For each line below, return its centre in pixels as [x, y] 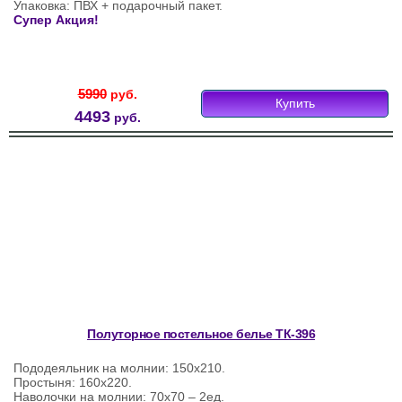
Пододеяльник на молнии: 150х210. [119, 368]
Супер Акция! [56, 20]
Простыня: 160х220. [73, 383]
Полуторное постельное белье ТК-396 [201, 334]
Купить [295, 104]
